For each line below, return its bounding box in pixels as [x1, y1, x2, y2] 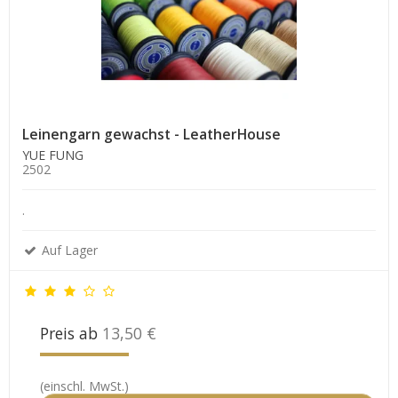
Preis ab [40, 322, 102, 345]
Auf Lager [38, 242, 98, 259]
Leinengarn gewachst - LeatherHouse [22, 124, 281, 145]
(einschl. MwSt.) [40, 378, 129, 395]
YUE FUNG [22, 147, 84, 164]
